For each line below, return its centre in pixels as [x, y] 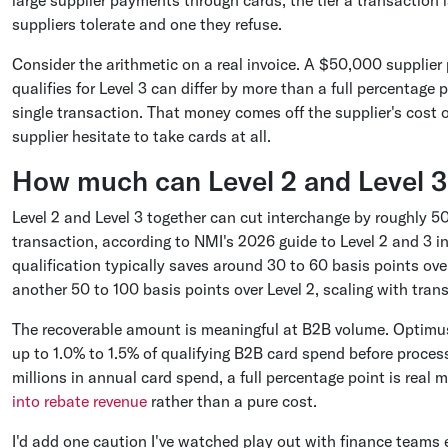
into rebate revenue [79, 401]
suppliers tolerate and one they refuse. [147, 24]
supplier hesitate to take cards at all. [141, 136]
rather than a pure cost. [232, 401]
